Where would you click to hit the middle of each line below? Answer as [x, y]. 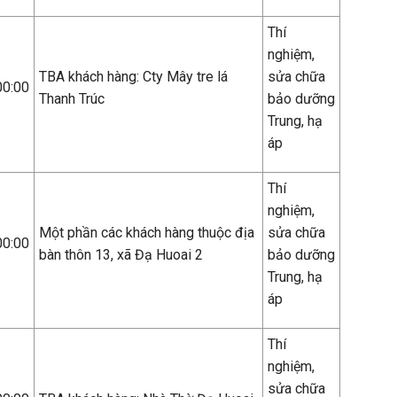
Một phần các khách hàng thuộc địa [147, 233]
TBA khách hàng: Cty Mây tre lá [133, 77]
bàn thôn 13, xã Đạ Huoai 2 [121, 255]
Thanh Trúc [72, 99]
